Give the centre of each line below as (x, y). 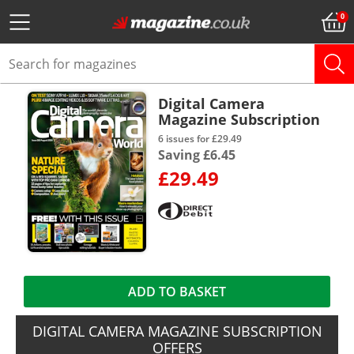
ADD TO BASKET (177, 291)
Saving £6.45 (197, 155)
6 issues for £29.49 (200, 139)
